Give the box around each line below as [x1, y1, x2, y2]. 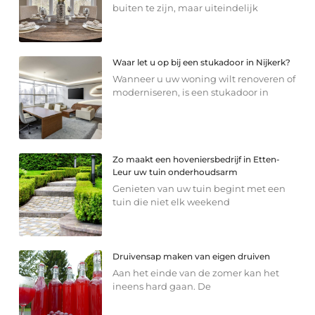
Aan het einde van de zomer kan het [112, 266, 280, 278]
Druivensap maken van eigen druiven [112, 250, 271, 262]
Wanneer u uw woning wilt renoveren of [112, 72, 296, 84]
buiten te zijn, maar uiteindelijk [112, 1, 259, 13]
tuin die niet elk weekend [112, 195, 231, 207]
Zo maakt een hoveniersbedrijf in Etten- [112, 153, 281, 165]
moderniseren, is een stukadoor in [112, 86, 269, 98]
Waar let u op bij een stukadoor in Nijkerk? [112, 56, 291, 67]
